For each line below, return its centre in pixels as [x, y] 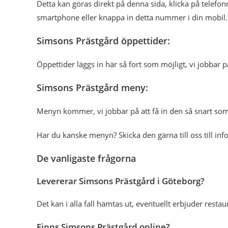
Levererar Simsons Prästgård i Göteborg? [121, 181]
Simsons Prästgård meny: [92, 88]
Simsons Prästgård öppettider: [103, 41]
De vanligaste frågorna [86, 158]
